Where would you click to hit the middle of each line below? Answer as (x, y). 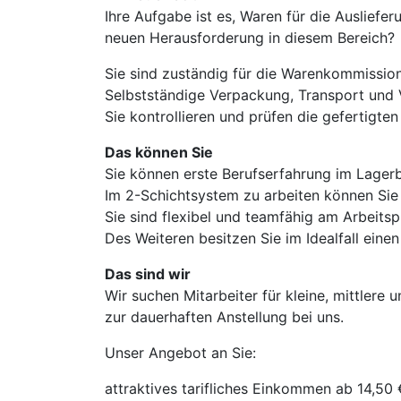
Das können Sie (159, 152)
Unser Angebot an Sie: (180, 353)
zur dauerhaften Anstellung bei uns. (224, 317)
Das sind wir (148, 274)
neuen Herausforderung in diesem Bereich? (250, 38)
